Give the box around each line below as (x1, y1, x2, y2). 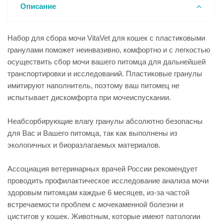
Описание (20, 2, 56, 10)
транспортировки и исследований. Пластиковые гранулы (7, 69, 202, 78)
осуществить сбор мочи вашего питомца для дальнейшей (7, 57, 206, 66)
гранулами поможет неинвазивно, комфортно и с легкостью (7, 46, 210, 54)
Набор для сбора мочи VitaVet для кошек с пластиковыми (7, 34, 205, 42)
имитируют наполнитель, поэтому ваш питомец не (7, 81, 179, 90)
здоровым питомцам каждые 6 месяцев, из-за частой (7, 188, 189, 197)
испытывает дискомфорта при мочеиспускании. (7, 93, 171, 102)
